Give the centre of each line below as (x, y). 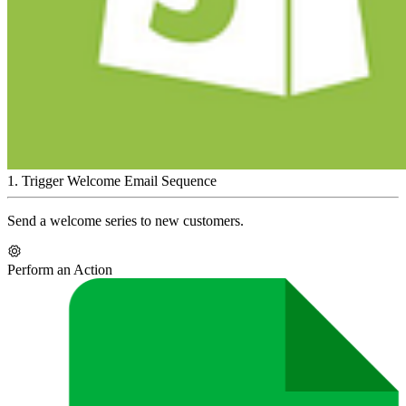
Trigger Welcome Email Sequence (119, 181)
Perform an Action (60, 270)
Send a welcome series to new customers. (126, 221)
